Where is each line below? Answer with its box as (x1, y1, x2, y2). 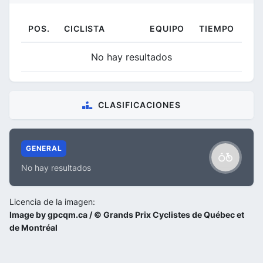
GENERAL (26, 143, 62, 153)
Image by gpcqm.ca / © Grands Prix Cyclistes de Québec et (9, 209, 244, 220)
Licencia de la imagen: (9, 196, 95, 207)
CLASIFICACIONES (98, 99, 181, 110)
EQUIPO (150, 23, 185, 33)
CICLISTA (64, 23, 105, 33)
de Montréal (9, 222, 58, 232)
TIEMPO (199, 23, 235, 33)
